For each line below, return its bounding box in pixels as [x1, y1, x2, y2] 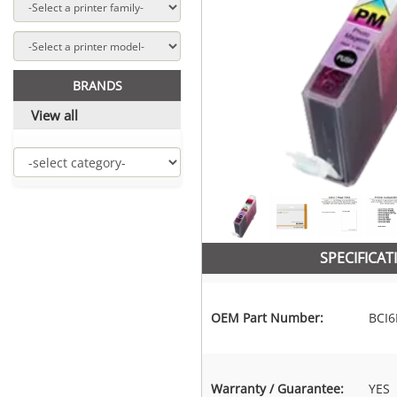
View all [31, 106, 78, 125]
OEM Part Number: [210, 309, 323, 327]
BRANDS [72, 77, 122, 95]
